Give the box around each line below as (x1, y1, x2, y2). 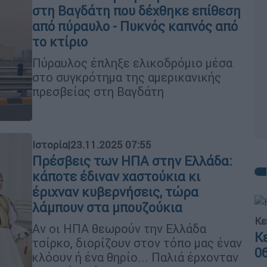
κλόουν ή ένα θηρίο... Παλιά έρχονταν (32, 249, 238, 265)
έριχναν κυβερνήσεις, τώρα (32, 184, 198, 200)
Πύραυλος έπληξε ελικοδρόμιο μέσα (32, 55, 232, 70)
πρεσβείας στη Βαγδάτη (32, 83, 164, 99)
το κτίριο (32, 33, 88, 50)
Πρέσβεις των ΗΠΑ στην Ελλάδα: (32, 153, 232, 169)
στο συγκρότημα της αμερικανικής (32, 69, 221, 85)
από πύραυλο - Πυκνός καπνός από (32, 18, 238, 35)
